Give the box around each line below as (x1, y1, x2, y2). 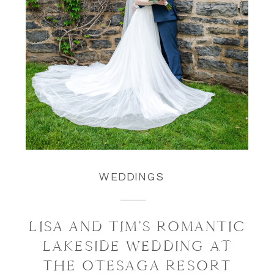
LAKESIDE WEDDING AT (42, 237, 232, 255)
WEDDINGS (99, 171, 164, 183)
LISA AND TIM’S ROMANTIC (29, 217, 246, 235)
